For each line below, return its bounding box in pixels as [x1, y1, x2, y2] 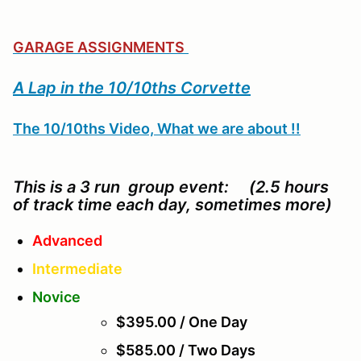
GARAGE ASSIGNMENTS [13, 39, 185, 56]
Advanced [32, 232, 102, 250]
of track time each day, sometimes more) [13, 195, 332, 215]
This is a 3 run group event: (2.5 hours [13, 177, 329, 197]
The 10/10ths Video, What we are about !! [13, 120, 301, 138]
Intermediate [32, 260, 122, 278]
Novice [32, 288, 81, 306]
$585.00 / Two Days [116, 342, 255, 359]
